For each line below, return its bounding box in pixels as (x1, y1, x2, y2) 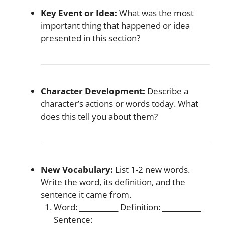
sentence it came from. (41, 188, 131, 200)
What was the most (117, 7, 194, 19)
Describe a (145, 85, 188, 97)
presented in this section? (41, 32, 140, 44)
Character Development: (41, 85, 145, 97)
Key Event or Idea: (41, 7, 117, 19)
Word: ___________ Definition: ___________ (53, 201, 201, 213)
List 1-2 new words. (113, 163, 190, 175)
